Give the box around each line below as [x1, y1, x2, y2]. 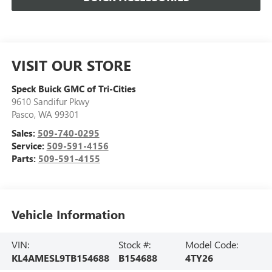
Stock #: [118, 237, 151, 251]
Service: [11, 140, 47, 152]
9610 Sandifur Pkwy [11, 95, 89, 108]
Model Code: [185, 237, 238, 251]
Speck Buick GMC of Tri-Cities [11, 83, 136, 95]
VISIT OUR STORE [11, 55, 131, 75]
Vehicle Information [11, 205, 125, 222]
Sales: [11, 127, 38, 140]
